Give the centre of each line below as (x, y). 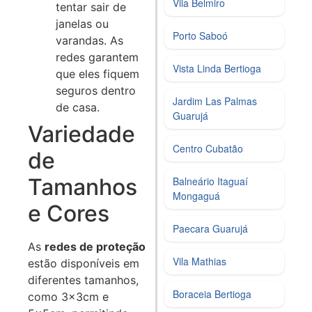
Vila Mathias (200, 261)
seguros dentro (96, 90)
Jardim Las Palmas (215, 101)
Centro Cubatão (208, 148)
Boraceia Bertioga (212, 294)
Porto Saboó (201, 35)
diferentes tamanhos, (83, 280)
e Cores (69, 213)
